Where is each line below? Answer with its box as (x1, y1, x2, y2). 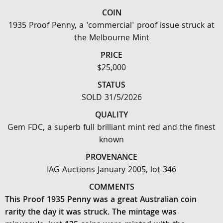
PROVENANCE (86, 151, 137, 165)
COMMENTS (89, 181, 134, 195)
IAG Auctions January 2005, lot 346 (47, 164, 176, 177)
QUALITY (95, 109, 128, 122)
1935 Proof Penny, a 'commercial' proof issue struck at (8, 19, 215, 33)
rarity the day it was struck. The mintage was (5, 206, 177, 220)
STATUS (98, 79, 125, 93)
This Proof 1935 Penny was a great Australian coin (5, 194, 197, 207)
